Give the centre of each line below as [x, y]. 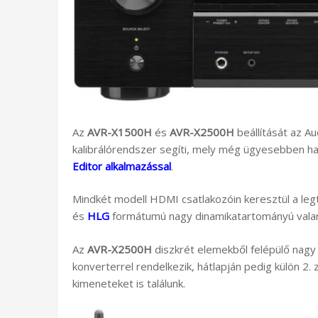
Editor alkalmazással [122, 166]
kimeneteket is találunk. [129, 283]
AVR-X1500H [120, 132]
